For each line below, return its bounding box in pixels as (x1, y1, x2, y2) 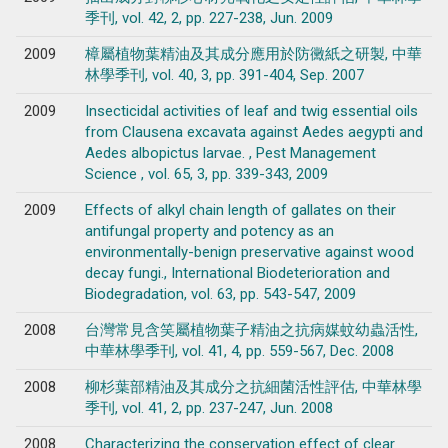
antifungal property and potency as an (84, 221, 334, 240)
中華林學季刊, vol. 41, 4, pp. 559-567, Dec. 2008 (84, 341, 394, 360)
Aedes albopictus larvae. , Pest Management (84, 143, 376, 162)
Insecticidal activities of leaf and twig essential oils (84, 101, 418, 120)
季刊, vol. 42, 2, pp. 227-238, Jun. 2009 (84, 8, 333, 27)
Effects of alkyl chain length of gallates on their (84, 200, 396, 219)
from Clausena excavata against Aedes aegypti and (84, 122, 423, 141)
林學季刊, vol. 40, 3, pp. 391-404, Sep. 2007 (84, 65, 364, 84)
